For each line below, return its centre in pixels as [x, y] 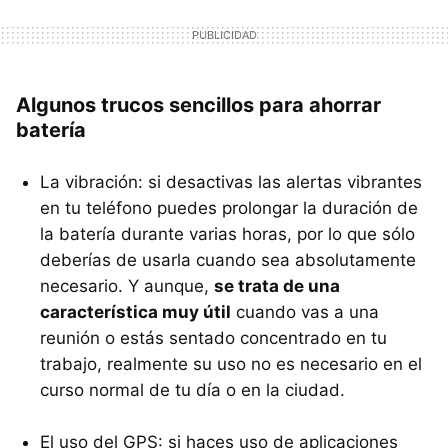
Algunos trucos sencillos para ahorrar [198, 104]
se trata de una [277, 285]
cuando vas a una [305, 311]
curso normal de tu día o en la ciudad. [192, 389]
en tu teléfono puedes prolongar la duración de [229, 207]
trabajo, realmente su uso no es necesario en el [231, 363]
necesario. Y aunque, [127, 285]
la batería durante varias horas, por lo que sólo [227, 233]
